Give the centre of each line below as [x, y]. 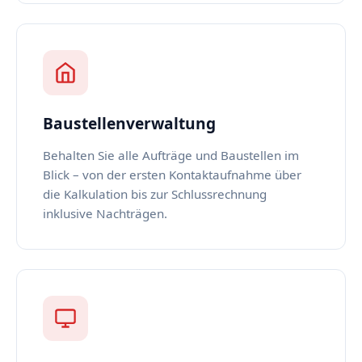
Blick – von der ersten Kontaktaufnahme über [172, 175]
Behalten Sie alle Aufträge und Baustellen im [171, 155]
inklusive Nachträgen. [105, 213]
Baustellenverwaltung [129, 123]
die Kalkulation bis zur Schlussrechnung [155, 194]
